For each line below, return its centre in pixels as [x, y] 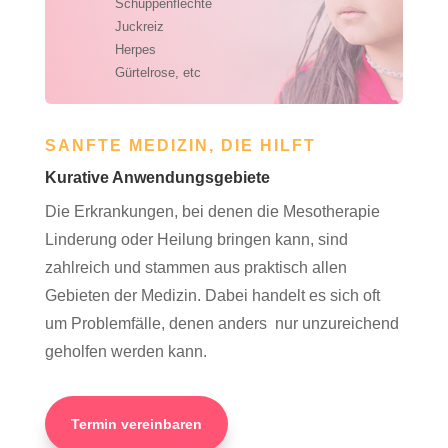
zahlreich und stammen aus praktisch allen [195, 268]
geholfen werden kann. [125, 352]
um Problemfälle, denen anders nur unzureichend [221, 324]
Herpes [135, 50]
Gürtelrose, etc [157, 73]
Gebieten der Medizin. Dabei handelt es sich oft [212, 296]
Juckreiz [139, 27]
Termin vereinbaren [136, 423]
